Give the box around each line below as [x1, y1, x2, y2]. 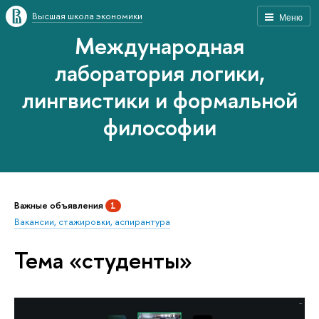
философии [103, 111, 216, 142]
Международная [75, 30, 244, 61]
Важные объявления [14, 198, 105, 211]
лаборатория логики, [54, 57, 265, 88]
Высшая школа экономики [32, 9, 142, 22]
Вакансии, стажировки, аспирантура [14, 214, 170, 228]
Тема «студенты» [14, 244, 192, 276]
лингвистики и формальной [21, 84, 298, 115]
